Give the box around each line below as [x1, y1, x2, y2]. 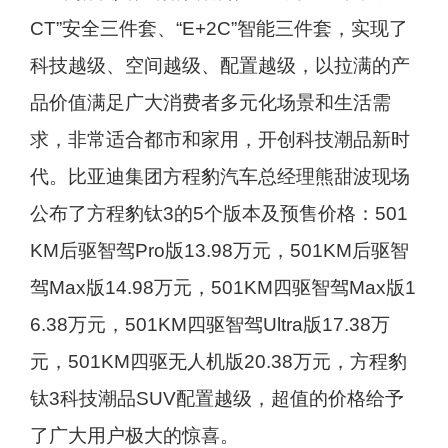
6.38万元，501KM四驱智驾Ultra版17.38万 [29, 314, 390, 335]
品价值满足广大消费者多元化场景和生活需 [29, 92, 391, 113]
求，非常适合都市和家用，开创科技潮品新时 [29, 129, 410, 150]
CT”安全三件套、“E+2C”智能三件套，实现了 [29, 18, 408, 39]
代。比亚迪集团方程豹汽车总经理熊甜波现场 [29, 166, 410, 187]
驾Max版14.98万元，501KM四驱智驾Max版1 [29, 277, 416, 298]
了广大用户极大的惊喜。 [29, 425, 239, 446]
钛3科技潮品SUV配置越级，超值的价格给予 [29, 388, 404, 409]
